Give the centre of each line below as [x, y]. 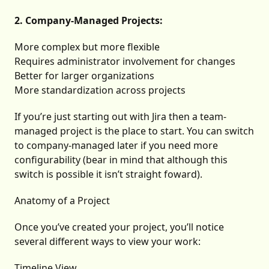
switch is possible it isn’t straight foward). [108, 174]
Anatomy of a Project [62, 201]
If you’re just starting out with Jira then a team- [120, 117]
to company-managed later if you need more [116, 146]
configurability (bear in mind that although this [121, 160]
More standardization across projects [100, 90]
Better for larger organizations [84, 76]
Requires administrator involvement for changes [125, 62]
